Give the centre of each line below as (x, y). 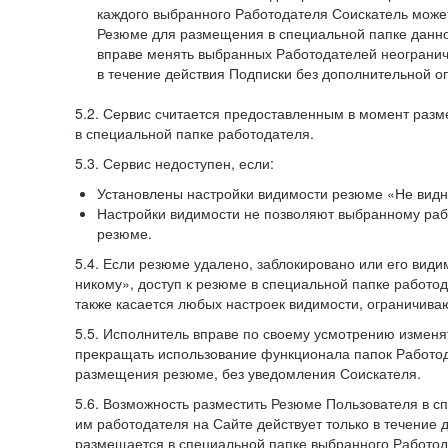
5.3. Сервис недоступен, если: (174, 163)
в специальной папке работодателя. (194, 133)
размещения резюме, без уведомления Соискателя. (248, 373)
